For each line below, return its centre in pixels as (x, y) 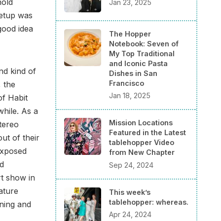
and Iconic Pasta (138, 63)
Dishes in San (133, 73)
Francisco (127, 83)
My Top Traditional (142, 53)
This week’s (130, 192)
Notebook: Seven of (144, 43)
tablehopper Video (142, 143)
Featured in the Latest (147, 133)
